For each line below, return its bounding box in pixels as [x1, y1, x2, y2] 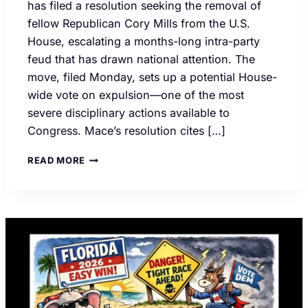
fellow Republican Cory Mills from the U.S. [27, 16, 250, 30]
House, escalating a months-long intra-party [27, 34, 260, 48]
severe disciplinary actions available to [27, 106, 230, 120]
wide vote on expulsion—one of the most [27, 88, 244, 102]
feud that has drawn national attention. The [27, 52, 255, 66]
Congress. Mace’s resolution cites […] [27, 124, 225, 137]
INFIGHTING [84, 165, 144, 177]
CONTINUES [84, 179, 144, 190]
